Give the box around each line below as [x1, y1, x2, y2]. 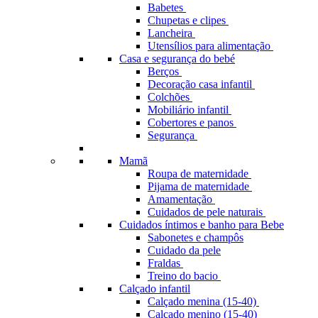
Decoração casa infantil [148, 78, 255, 90]
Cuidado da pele [148, 244, 221, 256]
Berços [148, 65, 182, 77]
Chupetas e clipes [148, 14, 229, 26]
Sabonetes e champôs [148, 231, 243, 243]
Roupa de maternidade [148, 168, 251, 180]
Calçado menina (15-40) [148, 295, 259, 307]
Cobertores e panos [148, 116, 236, 128]
